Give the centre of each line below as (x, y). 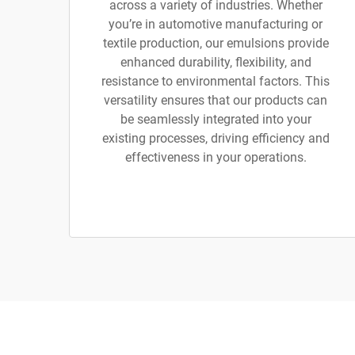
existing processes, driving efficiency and (216, 138)
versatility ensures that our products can (216, 100)
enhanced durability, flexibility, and (216, 62)
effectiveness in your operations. (216, 157)
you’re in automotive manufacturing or (216, 24)
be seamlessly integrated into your (216, 119)
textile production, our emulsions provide (216, 43)
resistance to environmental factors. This (216, 81)
